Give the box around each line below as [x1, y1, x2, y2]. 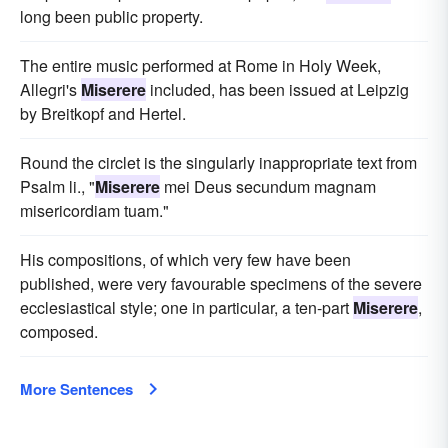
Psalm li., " [20, 175, 95, 199]
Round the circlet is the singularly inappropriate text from [20, 151, 417, 175]
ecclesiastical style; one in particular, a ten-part [20, 296, 353, 320]
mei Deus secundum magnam [160, 175, 376, 199]
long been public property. [20, 5, 203, 29]
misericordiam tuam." [20, 199, 169, 223]
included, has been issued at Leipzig [146, 78, 409, 102]
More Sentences [20, 378, 133, 401]
